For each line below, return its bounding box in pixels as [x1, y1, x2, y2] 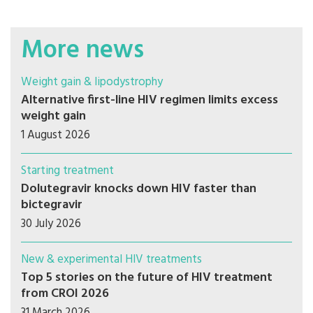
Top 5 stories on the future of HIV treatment [21, 268, 272, 288]
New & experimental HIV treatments [21, 250, 202, 269]
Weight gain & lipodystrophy [21, 73, 163, 92]
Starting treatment [21, 161, 114, 180]
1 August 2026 [21, 126, 90, 145]
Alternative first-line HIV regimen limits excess [21, 90, 278, 110]
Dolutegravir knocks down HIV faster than [21, 179, 256, 199]
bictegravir [21, 195, 82, 215]
